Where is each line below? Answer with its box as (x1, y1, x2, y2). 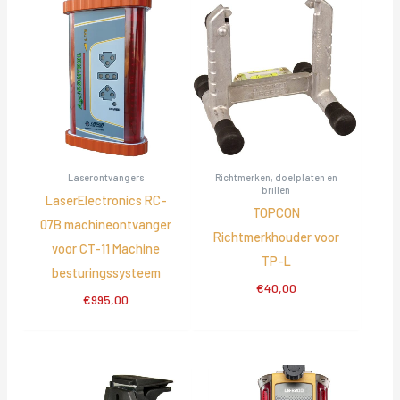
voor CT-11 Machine (52, 240, 161, 257)
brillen (262, 183, 291, 196)
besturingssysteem (51, 264, 161, 281)
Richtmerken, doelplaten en (214, 171, 337, 183)
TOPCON (252, 204, 300, 221)
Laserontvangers (68, 171, 145, 183)
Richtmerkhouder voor (212, 229, 339, 246)
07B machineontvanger (40, 216, 172, 233)
